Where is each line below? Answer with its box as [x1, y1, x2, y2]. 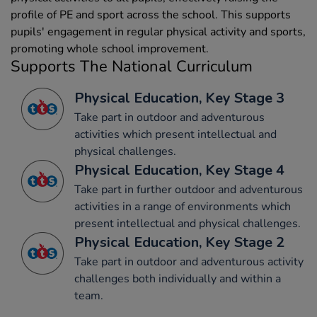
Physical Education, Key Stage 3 [74, 88, 284, 108]
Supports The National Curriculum [11, 56, 253, 78]
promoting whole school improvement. [11, 41, 209, 57]
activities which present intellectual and [74, 127, 277, 143]
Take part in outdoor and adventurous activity [74, 254, 304, 270]
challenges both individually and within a [74, 271, 281, 287]
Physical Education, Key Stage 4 [74, 161, 284, 180]
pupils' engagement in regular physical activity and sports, [11, 24, 306, 40]
